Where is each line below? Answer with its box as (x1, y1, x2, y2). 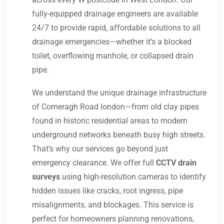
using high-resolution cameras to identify (60, 172, 206, 182)
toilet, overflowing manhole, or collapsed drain (32, 51, 193, 61)
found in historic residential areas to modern (32, 116, 187, 126)
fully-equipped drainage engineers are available (32, 9, 198, 19)
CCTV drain (156, 158, 196, 168)
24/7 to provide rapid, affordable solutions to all (32, 23, 200, 33)
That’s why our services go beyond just (32, 144, 168, 154)
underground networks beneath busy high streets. (32, 130, 205, 140)
